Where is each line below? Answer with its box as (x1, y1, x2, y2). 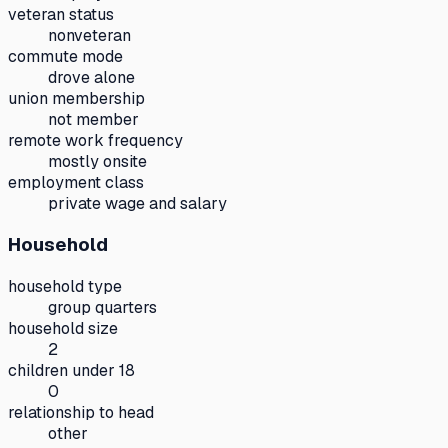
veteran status (8, 3, 114, 25)
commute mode (8, 45, 123, 67)
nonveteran (48, 24, 131, 46)
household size (8, 318, 118, 339)
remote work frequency (8, 129, 183, 151)
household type (8, 276, 122, 297)
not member (48, 108, 139, 130)
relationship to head (8, 402, 154, 423)
